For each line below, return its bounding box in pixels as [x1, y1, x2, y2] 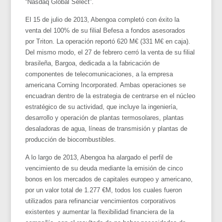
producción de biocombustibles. [25, 135, 116, 143]
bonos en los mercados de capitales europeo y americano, [25, 175, 193, 183]
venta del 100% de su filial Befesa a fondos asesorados [25, 26, 186, 34]
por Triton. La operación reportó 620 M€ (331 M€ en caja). [25, 37, 191, 45]
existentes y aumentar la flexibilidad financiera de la [25, 208, 174, 216]
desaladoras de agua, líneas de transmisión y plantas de [25, 124, 188, 132]
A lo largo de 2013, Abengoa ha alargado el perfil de [25, 153, 173, 161]
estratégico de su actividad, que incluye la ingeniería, [25, 103, 178, 111]
